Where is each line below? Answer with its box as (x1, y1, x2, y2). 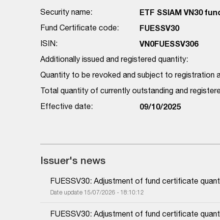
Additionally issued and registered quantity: (40, 54, 188, 63)
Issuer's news (40, 154, 106, 166)
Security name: (40, 7, 92, 16)
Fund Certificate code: (40, 23, 119, 32)
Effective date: (40, 101, 93, 110)
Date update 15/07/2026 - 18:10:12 (50, 188, 144, 196)
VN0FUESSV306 (139, 38, 198, 48)
